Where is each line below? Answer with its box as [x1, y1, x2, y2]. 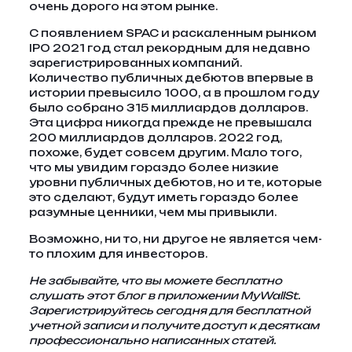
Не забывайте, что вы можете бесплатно [28, 274, 282, 287]
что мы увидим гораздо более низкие [28, 161, 279, 174]
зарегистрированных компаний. [28, 57, 242, 69]
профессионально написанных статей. [28, 334, 276, 346]
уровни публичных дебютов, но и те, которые [28, 176, 322, 189]
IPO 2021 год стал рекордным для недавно [28, 42, 310, 54]
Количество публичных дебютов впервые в [28, 71, 313, 84]
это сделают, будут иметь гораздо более [28, 191, 299, 203]
